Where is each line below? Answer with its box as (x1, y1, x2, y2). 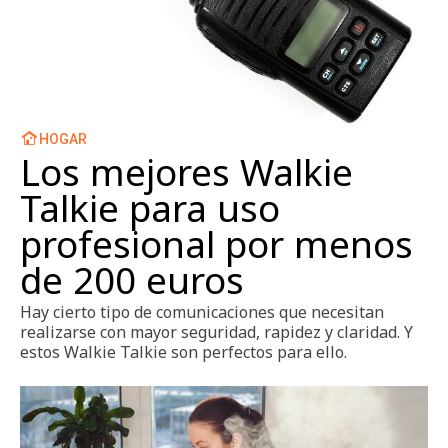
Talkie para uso (20, 182, 280, 233)
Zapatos (47, 21, 104, 41)
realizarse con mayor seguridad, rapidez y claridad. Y (20, 320, 413, 343)
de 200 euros (20, 254, 244, 305)
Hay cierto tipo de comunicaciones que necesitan (20, 300, 384, 323)
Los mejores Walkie (20, 146, 353, 197)
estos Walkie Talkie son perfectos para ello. (20, 340, 347, 363)
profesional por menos (20, 218, 413, 269)
